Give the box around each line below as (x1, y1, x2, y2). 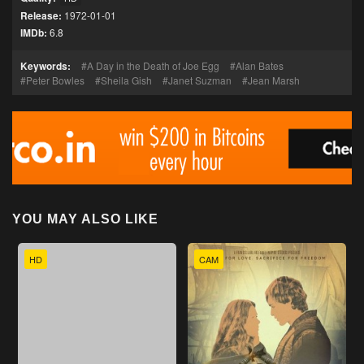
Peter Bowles (26, 73, 84, 87)
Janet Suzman (168, 73, 232, 87)
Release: (20, 8, 62, 23)
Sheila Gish (101, 73, 152, 87)
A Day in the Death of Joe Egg (87, 58, 219, 72)
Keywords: (20, 58, 71, 73)
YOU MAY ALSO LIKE (12, 212, 158, 226)
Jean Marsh (248, 73, 300, 87)
